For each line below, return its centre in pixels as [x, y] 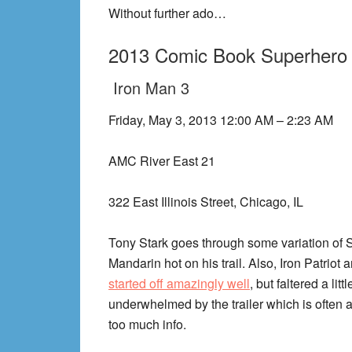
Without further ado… [167, 13]
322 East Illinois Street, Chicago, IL [206, 202]
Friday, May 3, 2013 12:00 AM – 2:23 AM [221, 120]
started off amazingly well [179, 283]
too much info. [147, 324]
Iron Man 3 [149, 88]
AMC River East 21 [162, 161]
